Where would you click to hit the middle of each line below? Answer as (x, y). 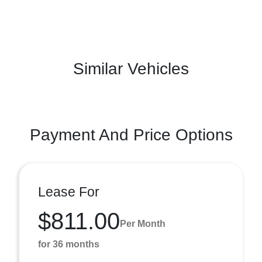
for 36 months (69, 244)
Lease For (69, 192)
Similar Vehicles (131, 69)
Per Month (143, 223)
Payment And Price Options (131, 135)
